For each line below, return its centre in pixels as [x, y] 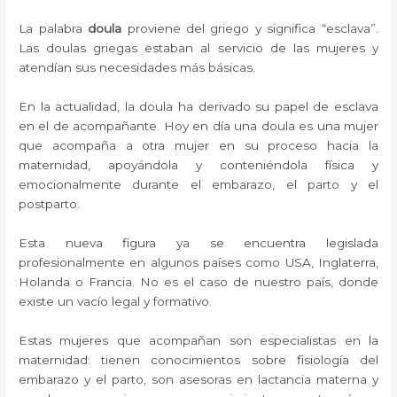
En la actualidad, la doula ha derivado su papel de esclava [198, 106]
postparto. [50, 203]
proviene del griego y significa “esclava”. [250, 29]
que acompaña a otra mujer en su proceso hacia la [198, 145]
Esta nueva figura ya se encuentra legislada [198, 242]
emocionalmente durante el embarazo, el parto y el [198, 184]
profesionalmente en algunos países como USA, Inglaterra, [198, 262]
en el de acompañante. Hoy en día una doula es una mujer [198, 125]
